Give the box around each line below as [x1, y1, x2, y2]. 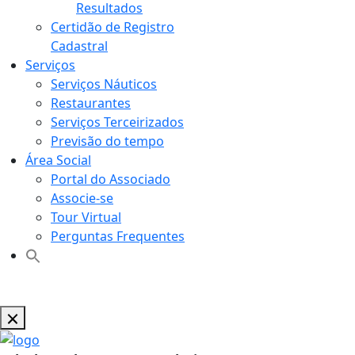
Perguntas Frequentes [51, 227, 185, 245]
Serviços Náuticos [51, 74, 157, 93]
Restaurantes [51, 94, 131, 112]
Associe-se [51, 189, 113, 207]
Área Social [25, 151, 91, 169]
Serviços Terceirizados [51, 113, 184, 131]
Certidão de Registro [51, 17, 174, 36]
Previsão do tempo [51, 132, 164, 150]
